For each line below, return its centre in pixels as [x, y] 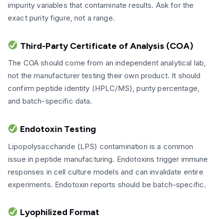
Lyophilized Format [58, 212]
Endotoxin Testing [57, 129]
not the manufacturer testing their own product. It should [104, 76]
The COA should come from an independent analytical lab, [107, 63]
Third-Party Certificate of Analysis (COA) [105, 46]
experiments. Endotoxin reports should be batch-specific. [107, 184]
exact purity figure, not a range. [61, 18]
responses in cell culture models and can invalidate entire [106, 172]
